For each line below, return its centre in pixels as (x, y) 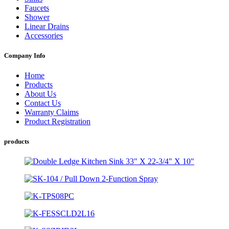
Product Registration (58, 121)
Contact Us (43, 103)
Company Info (25, 55)
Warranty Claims (52, 112)
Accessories (44, 35)
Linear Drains (47, 26)
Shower (37, 17)
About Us (40, 94)
